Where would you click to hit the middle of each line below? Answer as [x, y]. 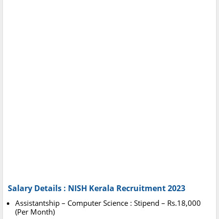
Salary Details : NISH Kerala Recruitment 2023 [97, 188]
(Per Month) [35, 212]
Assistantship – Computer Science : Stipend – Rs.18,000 [108, 203]
